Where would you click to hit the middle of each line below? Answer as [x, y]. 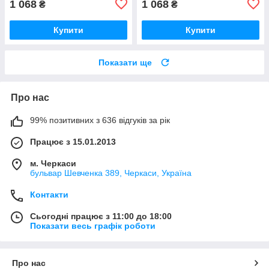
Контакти [49, 194]
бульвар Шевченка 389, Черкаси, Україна [111, 173]
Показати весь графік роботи [93, 225]
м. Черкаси [53, 163]
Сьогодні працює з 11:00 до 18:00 [101, 216]
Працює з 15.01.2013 [73, 141]
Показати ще [125, 62]
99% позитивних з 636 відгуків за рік [100, 120]
